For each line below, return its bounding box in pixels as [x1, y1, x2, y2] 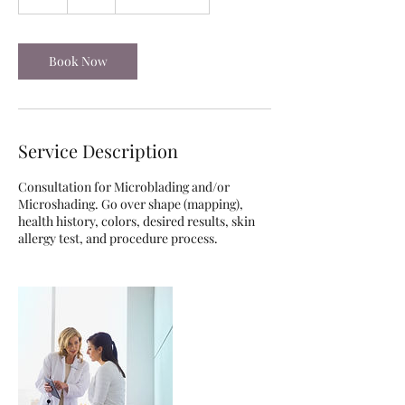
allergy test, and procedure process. [18, 229, 218, 247]
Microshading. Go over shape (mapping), [18, 194, 243, 212]
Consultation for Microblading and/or [18, 177, 230, 195]
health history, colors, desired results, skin [18, 212, 255, 230]
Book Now [48, 52, 108, 70]
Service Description [18, 137, 178, 163]
